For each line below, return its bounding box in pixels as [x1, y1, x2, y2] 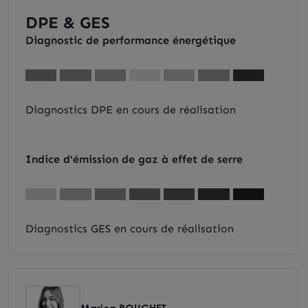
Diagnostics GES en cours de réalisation [25, 222, 234, 235]
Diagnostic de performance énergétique [25, 34, 236, 47]
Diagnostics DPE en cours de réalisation [25, 103, 236, 116]
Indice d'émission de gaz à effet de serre [25, 153, 243, 166]
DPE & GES [25, 12, 110, 32]
